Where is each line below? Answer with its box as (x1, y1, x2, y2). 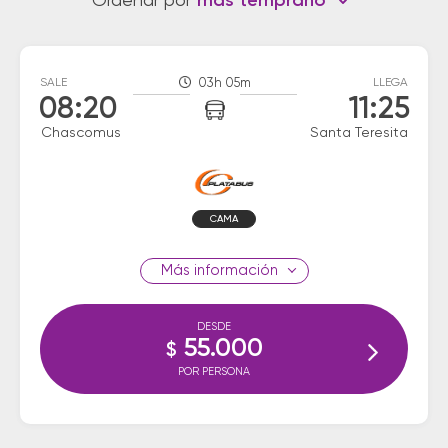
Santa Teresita (310, 126, 408, 140)
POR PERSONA (178, 366, 250, 377)
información (189, 263, 278, 278)
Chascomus (41, 126, 121, 140)
